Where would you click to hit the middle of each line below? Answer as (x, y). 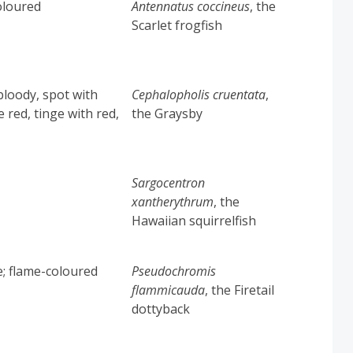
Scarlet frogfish (177, 25)
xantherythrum (173, 201)
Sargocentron (169, 182)
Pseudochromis (174, 271)
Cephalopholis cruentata (199, 94)
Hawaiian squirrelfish (194, 220)
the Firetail (243, 290)
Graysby (179, 113)
